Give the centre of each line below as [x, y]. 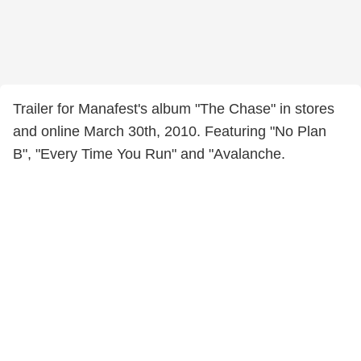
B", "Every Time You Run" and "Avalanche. [149, 154]
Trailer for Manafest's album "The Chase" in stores [174, 109]
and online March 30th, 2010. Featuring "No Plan [170, 131]
